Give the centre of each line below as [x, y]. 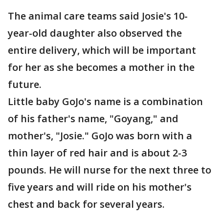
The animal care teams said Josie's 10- [98, 16]
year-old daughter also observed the [95, 33]
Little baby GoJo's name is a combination [105, 101]
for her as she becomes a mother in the [101, 67]
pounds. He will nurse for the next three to [109, 170]
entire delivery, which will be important [102, 50]
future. [25, 84]
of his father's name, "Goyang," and [93, 119]
